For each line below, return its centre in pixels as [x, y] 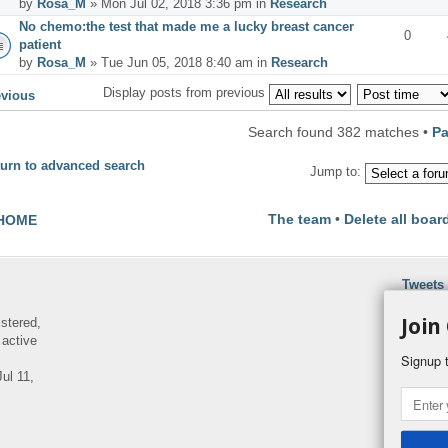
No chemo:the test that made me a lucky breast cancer [186, 26]
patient [40, 44]
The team [299, 219]
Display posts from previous [186, 93]
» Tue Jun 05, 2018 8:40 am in [178, 62]
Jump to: [335, 172]
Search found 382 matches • [340, 131]
